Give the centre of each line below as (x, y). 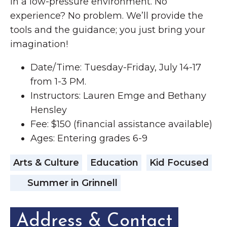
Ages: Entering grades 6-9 (89, 139)
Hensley (49, 110)
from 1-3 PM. (58, 82)
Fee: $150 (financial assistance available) (121, 124)
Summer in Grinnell (71, 183)
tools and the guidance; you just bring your (108, 30)
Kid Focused (179, 163)
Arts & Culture (46, 163)
